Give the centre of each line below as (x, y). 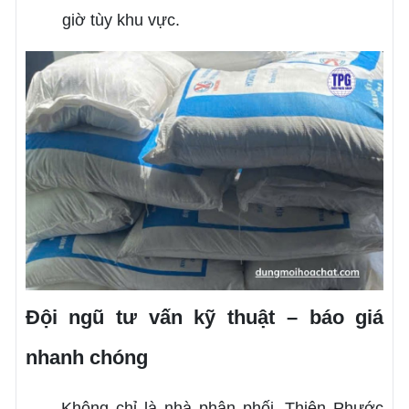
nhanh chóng (86, 357)
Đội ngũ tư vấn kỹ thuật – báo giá (204, 317)
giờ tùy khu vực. (121, 21)
